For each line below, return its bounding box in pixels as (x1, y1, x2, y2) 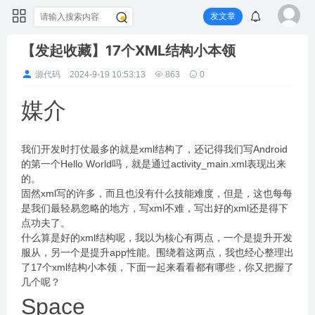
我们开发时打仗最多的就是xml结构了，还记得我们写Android (21, 143, 288, 155)
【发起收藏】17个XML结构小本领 (21, 42, 236, 59)
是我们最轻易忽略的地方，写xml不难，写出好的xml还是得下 (21, 202, 288, 214)
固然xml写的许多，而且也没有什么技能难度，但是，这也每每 (21, 188, 292, 199)
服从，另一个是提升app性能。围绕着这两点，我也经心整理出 (21, 247, 294, 258)
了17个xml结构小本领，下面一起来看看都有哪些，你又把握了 (21, 262, 294, 273)
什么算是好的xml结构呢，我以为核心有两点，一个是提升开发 (21, 232, 292, 243)
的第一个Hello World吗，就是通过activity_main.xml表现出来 (21, 158, 286, 169)
